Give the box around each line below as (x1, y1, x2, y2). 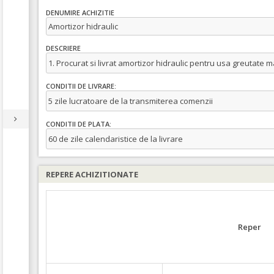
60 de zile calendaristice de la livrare (48, 133, 183, 144)
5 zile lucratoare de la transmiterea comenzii (48, 95, 213, 106)
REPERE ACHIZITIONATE (46, 169, 138, 180)
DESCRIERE (46, 43, 81, 53)
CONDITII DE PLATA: (46, 119, 111, 129)
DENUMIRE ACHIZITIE (46, 8, 114, 18)
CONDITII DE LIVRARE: (46, 81, 116, 91)
